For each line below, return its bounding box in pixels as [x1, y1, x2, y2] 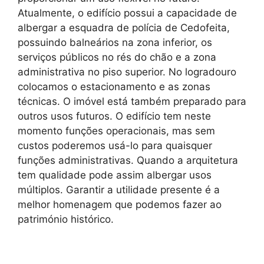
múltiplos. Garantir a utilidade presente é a [18, 183, 220, 196]
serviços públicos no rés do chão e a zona [18, 51, 216, 63]
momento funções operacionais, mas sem [18, 124, 215, 137]
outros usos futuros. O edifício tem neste [18, 110, 211, 122]
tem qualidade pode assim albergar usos [18, 169, 212, 181]
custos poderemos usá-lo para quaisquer [18, 139, 212, 151]
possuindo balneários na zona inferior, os [18, 36, 212, 48]
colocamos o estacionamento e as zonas [18, 80, 210, 93]
